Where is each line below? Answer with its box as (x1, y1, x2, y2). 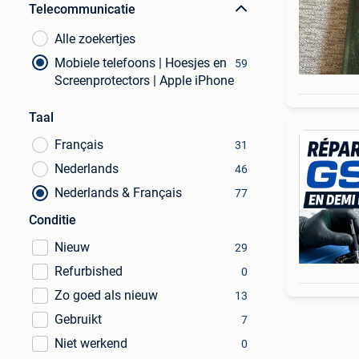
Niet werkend (54, 336, 127, 351)
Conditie (29, 212, 76, 228)
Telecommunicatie (29, 2, 135, 17)
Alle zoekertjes (54, 31, 135, 46)
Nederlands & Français (54, 185, 182, 200)
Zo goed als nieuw (54, 288, 158, 303)
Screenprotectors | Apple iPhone (54, 73, 234, 88)
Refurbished (54, 264, 123, 279)
